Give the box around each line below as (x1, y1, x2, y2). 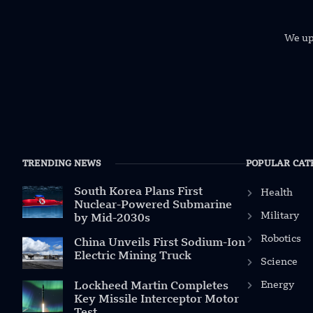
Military (260, 210, 299, 221)
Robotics (260, 233, 301, 244)
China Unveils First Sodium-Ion (73, 237, 245, 249)
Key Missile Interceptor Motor (73, 293, 239, 305)
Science (260, 256, 298, 267)
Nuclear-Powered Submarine (73, 199, 232, 211)
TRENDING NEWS (22, 159, 101, 168)
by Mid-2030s (73, 212, 150, 224)
